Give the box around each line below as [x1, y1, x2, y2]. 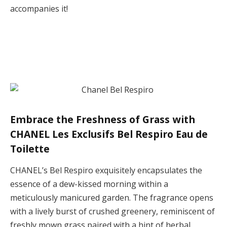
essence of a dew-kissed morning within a [10, 178, 168, 190]
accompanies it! [10, 3, 68, 15]
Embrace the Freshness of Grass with [10, 112, 195, 127]
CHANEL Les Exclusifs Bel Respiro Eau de [10, 127, 208, 141]
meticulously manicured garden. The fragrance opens [10, 192, 213, 203]
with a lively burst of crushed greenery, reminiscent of [10, 205, 215, 217]
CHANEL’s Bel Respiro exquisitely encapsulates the [10, 164, 202, 176]
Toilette [10, 142, 50, 156]
